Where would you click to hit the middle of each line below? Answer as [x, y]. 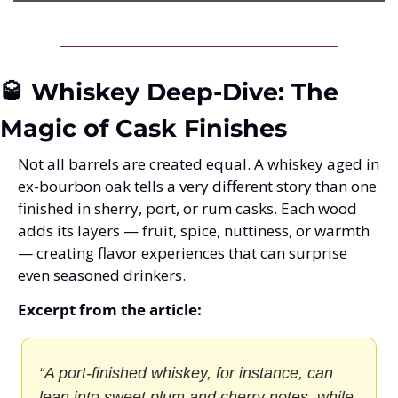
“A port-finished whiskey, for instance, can [186, 374]
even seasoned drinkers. [102, 275]
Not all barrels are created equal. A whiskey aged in [199, 164]
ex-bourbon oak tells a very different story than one [197, 187]
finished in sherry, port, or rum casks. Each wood [187, 209]
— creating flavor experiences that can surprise [183, 253]
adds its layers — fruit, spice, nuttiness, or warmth [194, 231]
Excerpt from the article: [110, 310]
